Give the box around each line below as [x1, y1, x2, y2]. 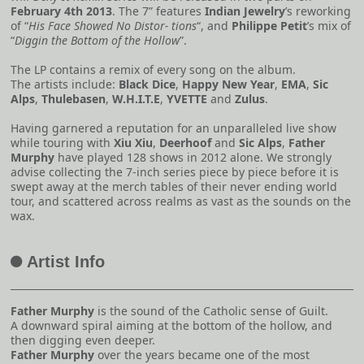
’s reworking [285, 3, 351, 19]
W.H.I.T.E [112, 91, 160, 107]
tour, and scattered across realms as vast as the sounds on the [11, 193, 351, 210]
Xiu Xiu [114, 135, 153, 151]
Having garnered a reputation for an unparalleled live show [11, 120, 336, 136]
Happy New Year [182, 76, 275, 93]
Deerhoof [159, 135, 211, 151]
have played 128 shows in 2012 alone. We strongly [54, 149, 331, 166]
